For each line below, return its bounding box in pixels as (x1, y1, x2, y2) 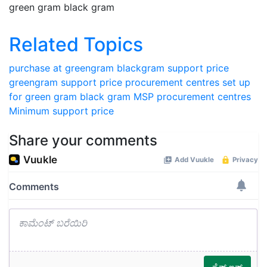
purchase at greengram (9, 61, 114, 74)
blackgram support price (117, 61, 229, 74)
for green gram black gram (9, 90, 131, 103)
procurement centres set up (125, 76, 250, 88)
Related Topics (9, 32, 143, 56)
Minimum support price (9, 104, 114, 117)
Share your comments (9, 131, 157, 149)
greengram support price (9, 76, 122, 88)
